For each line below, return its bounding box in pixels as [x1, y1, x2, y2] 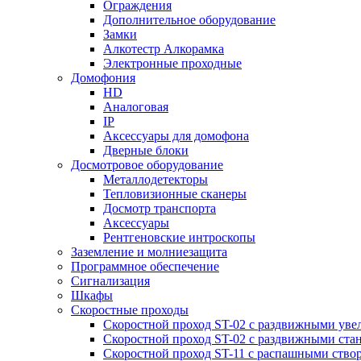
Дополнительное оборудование [103, 13, 276, 27]
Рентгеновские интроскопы [103, 230, 255, 245]
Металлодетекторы [103, 172, 208, 187]
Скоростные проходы [71, 303, 189, 317]
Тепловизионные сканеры [103, 187, 247, 201]
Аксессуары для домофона [103, 129, 249, 143]
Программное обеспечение [71, 259, 219, 274]
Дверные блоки [103, 143, 189, 158]
